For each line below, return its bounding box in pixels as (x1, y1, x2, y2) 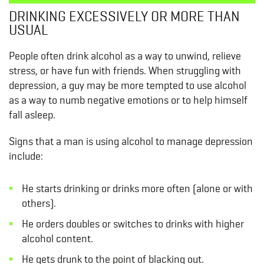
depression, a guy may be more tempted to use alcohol (9, 79, 246, 92)
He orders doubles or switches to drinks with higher (21, 217, 244, 230)
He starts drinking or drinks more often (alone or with (21, 182, 253, 195)
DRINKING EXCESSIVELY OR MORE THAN (9, 8, 240, 25)
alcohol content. (21, 232, 93, 245)
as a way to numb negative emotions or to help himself (9, 94, 247, 107)
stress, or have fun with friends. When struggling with (9, 64, 241, 77)
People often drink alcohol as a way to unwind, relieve (9, 49, 241, 62)
